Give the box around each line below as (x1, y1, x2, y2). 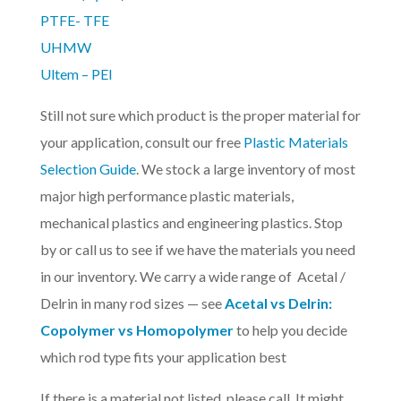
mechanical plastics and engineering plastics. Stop (39, 214, 343, 232)
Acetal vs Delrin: (224, 294, 332, 312)
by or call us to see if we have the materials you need (39, 241, 355, 259)
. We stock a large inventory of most (135, 160, 355, 178)
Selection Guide (39, 160, 136, 178)
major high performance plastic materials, (39, 187, 294, 205)
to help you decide (233, 321, 347, 339)
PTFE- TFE (39, 12, 109, 30)
